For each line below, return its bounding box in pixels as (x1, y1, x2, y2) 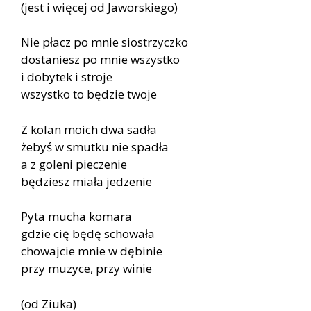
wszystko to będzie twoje (21, 86, 157, 103)
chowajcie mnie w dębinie (21, 243, 162, 260)
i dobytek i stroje (21, 69, 112, 85)
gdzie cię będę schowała (21, 226, 155, 242)
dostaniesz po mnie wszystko (21, 51, 180, 68)
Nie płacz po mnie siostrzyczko (21, 34, 188, 51)
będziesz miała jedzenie (21, 173, 152, 190)
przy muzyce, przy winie (21, 260, 152, 277)
